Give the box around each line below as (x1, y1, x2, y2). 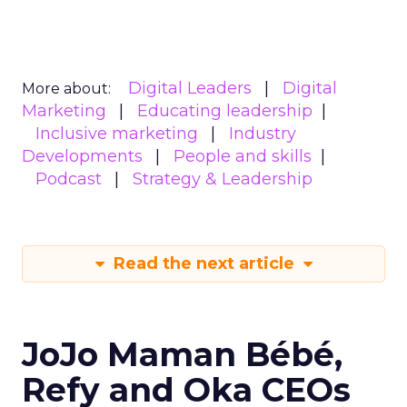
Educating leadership (137, 100, 313, 121)
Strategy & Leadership (133, 168, 313, 189)
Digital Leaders (128, 77, 252, 98)
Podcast (35, 168, 102, 189)
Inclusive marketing (35, 123, 198, 144)
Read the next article (108, 253, 299, 273)
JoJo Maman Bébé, (22, 333, 342, 374)
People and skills (174, 145, 312, 166)
